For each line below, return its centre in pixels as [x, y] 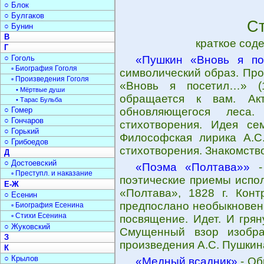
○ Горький [22, 131]
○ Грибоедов [26, 142]
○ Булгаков [24, 16]
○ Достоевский [30, 163]
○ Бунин [19, 26]
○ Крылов [21, 258]
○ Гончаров [24, 121]
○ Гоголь [19, 58]
